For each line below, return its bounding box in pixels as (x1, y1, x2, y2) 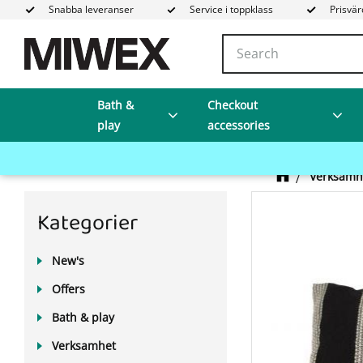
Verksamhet (52, 338, 116, 353)
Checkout (207, 97, 258, 113)
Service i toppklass (190, 2, 274, 16)
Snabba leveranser (48, 2, 134, 16)
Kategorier (37, 204, 138, 243)
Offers (52, 281, 85, 297)
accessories (207, 117, 271, 134)
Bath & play (52, 310, 114, 325)
